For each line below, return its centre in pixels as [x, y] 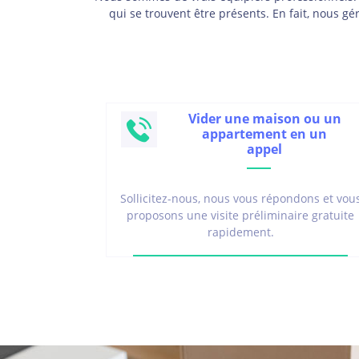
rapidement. [240, 232]
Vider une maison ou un [264, 119]
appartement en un [265, 134]
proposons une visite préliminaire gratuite [241, 215]
